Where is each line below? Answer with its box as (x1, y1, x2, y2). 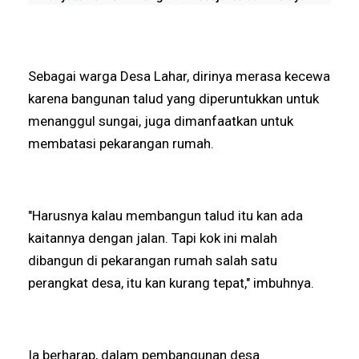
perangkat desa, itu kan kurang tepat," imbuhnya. (28, 274, 315, 291)
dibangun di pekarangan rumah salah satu (28, 252, 278, 268)
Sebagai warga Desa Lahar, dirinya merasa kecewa (28, 67, 331, 84)
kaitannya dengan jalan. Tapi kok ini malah (28, 229, 278, 246)
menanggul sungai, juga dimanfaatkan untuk (28, 112, 294, 129)
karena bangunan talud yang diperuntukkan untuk (28, 90, 320, 107)
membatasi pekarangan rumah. (28, 135, 215, 151)
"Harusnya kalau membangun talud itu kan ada (28, 207, 304, 224)
